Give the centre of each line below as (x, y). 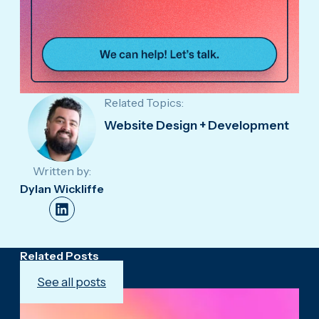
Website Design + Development (197, 126)
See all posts (72, 282)
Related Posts (59, 256)
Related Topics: (144, 103)
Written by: (62, 171)
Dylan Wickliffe (62, 189)
